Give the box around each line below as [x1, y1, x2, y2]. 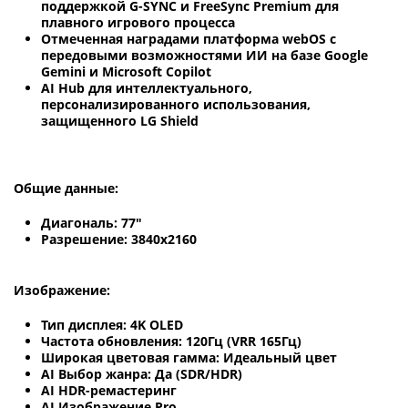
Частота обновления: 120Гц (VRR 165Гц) [41, 332, 301, 351]
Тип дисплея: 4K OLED [41, 316, 183, 334]
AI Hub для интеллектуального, [41, 79, 252, 97]
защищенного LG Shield [41, 112, 199, 130]
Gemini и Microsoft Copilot [41, 63, 211, 81]
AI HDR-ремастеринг [41, 382, 177, 400]
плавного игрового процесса [41, 14, 235, 32]
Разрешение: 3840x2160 [41, 230, 197, 249]
